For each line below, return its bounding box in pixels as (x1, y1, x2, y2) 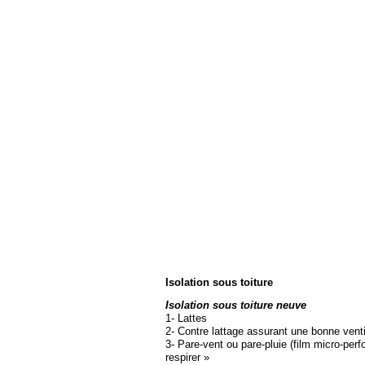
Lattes (174, 312, 207, 324)
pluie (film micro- (265, 338, 343, 350)
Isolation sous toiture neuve (165, 299, 306, 311)
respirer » (165, 351, 209, 363)
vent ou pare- (203, 338, 265, 350)
